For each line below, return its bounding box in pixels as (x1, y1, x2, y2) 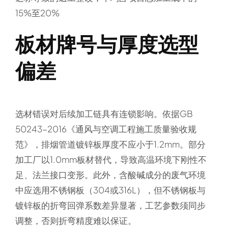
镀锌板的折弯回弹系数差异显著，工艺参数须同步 (15, 199, 206, 211)
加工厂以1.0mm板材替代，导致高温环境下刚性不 (15, 154, 207, 165)
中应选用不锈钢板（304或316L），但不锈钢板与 (15, 184, 206, 195)
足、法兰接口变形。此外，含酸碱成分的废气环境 (15, 169, 206, 180)
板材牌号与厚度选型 (15, 30, 198, 56)
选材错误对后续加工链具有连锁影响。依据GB (15, 108, 193, 119)
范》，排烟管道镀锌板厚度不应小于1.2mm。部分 (15, 138, 206, 150)
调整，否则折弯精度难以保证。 (15, 215, 136, 226)
